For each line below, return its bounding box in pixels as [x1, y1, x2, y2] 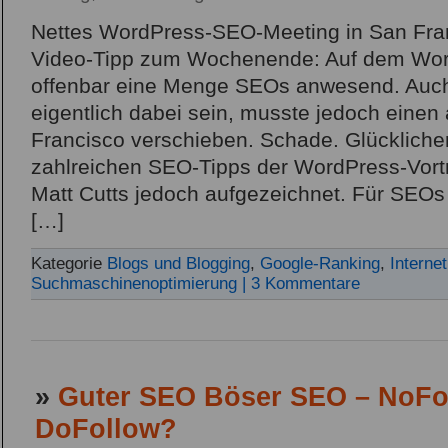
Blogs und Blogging [107, 254, 250, 274]
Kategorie [31, 254, 107, 274]
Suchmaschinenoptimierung [31, 274, 237, 294]
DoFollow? [35, 413, 177, 445]
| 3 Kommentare [242, 274, 360, 294]
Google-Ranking [260, 254, 380, 274]
